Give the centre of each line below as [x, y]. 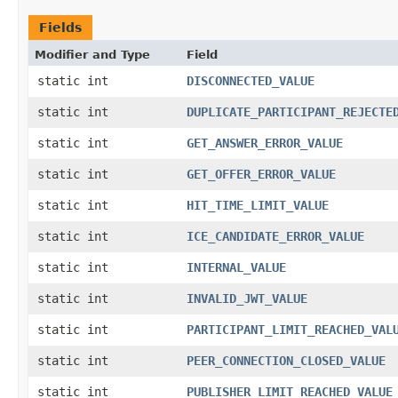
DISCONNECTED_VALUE [251, 80]
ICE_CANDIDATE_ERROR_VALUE [275, 236]
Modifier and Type [92, 54]
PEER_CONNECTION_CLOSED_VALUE [286, 360]
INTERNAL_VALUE [236, 267]
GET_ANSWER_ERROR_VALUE [265, 143]
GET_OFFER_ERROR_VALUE [261, 174]
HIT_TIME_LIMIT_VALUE [258, 205]
